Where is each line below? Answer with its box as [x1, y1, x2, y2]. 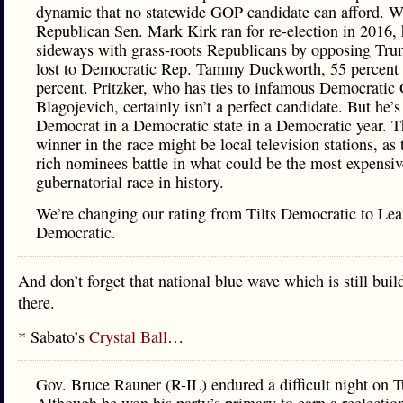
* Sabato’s [18, 326, 89, 347]
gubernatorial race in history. [36, 171, 224, 193]
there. [18, 291, 55, 313]
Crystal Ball [89, 326, 167, 347]
